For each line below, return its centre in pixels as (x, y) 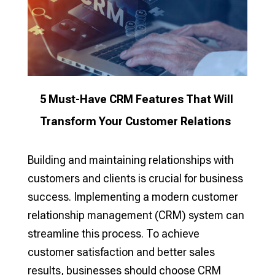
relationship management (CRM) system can (136, 215)
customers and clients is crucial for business (135, 179)
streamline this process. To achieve (113, 234)
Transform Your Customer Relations (135, 122)
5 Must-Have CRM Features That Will (136, 99)
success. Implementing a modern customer (133, 197)
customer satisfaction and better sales (121, 252)
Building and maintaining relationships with (130, 160)
